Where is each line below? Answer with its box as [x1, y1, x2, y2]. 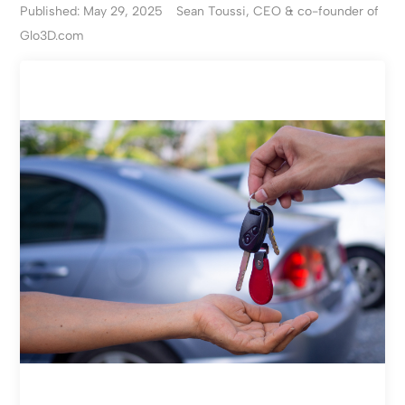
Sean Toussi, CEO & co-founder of [176, 4, 380, 19]
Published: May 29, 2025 [20, 4, 164, 19]
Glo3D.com [20, 28, 85, 43]
